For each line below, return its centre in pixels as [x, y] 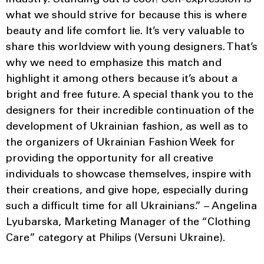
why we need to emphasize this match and [114, 63]
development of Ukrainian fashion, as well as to [127, 127]
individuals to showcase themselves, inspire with [128, 175]
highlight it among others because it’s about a [122, 79]
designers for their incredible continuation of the [130, 111]
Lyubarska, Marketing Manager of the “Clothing [128, 222]
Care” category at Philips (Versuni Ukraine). [115, 238]
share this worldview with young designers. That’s [132, 47]
